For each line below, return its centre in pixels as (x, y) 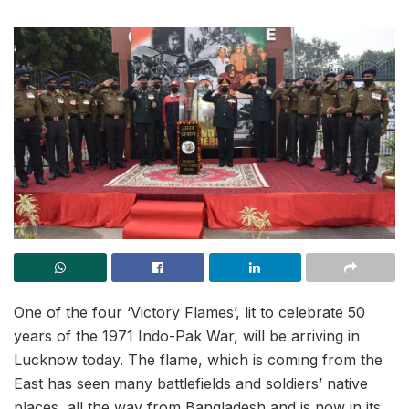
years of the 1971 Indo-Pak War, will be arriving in (187, 336)
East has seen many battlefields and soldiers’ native (191, 384)
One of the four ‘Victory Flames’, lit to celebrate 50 (189, 313)
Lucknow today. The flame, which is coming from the (198, 360)
